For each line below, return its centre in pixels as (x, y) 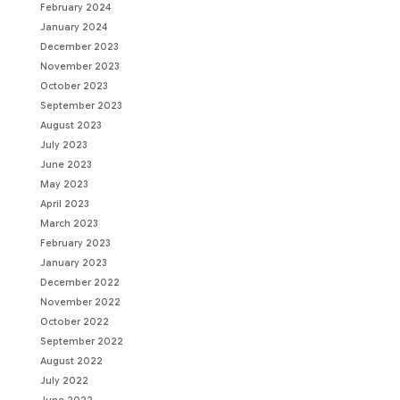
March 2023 (69, 224)
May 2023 (64, 185)
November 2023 (79, 67)
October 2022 (74, 322)
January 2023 (73, 263)
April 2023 (64, 204)
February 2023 (75, 244)
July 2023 (63, 146)
